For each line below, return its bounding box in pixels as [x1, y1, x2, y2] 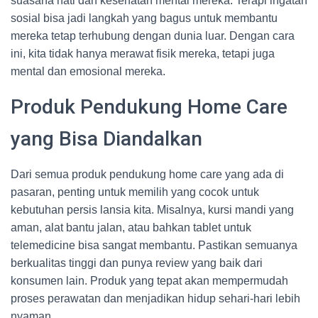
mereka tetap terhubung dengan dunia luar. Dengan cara [11, 30, 295, 42]
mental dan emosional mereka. [11, 65, 165, 77]
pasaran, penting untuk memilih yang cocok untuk [11, 186, 259, 198]
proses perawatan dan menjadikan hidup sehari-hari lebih [11, 292, 300, 305]
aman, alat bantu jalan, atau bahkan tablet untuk [11, 221, 251, 234]
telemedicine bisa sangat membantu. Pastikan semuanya [11, 239, 297, 251]
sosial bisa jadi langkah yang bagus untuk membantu [11, 12, 278, 24]
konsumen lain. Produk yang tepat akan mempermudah [11, 275, 288, 287]
